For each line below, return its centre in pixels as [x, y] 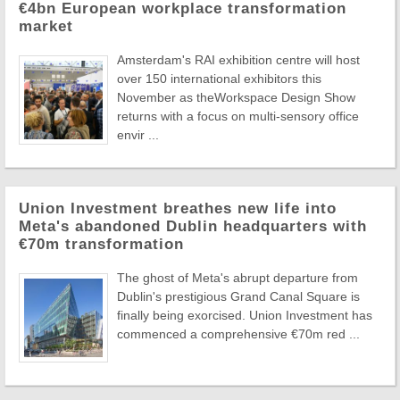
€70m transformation [101, 244]
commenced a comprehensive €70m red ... [238, 334]
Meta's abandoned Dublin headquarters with [193, 226]
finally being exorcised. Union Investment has [245, 315]
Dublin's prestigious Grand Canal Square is [238, 296]
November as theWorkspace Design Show [236, 97]
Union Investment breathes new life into [178, 208]
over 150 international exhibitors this [219, 79]
